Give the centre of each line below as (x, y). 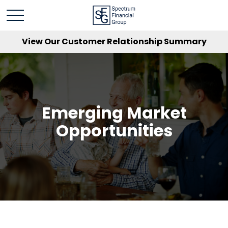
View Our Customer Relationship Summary (114, 41)
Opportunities (114, 131)
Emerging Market (114, 113)
